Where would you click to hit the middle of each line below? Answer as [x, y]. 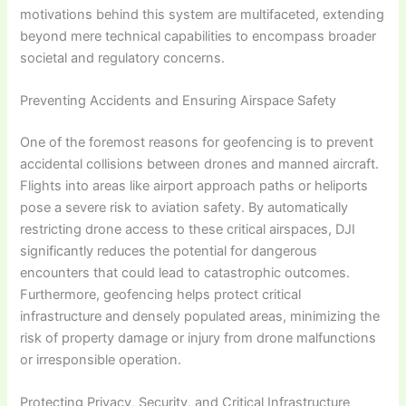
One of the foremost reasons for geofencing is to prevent [197, 142]
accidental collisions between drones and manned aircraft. [200, 164]
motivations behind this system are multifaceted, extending [203, 14]
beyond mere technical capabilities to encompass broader [198, 36]
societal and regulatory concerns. [123, 58]
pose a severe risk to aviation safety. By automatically [184, 207]
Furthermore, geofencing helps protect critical [161, 294]
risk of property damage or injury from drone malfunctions [198, 338]
